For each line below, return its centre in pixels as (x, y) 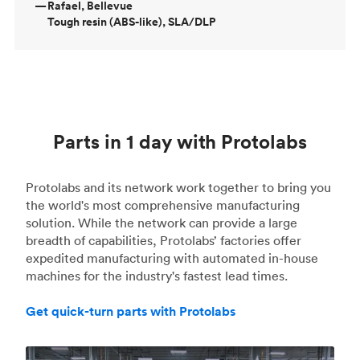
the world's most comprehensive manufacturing (163, 205)
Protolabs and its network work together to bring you (178, 187)
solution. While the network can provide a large (162, 222)
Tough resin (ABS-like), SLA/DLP (131, 21)
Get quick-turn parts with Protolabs (131, 311)
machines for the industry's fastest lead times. (157, 275)
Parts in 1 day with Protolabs (180, 141)
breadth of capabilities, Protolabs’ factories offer (164, 240)
